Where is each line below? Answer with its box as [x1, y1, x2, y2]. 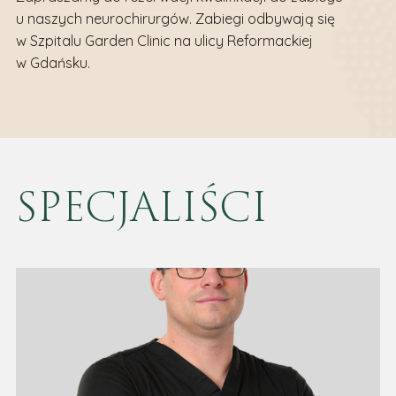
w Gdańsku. [15, 54, 94, 72]
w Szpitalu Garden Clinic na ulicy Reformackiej [15, 32, 313, 50]
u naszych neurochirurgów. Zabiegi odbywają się [15, 10, 335, 28]
